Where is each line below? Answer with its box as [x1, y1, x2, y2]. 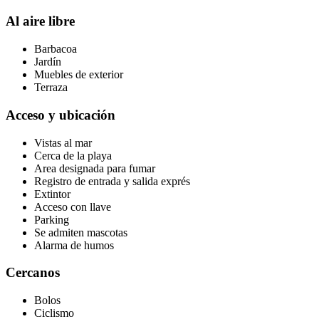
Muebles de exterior [34, 68, 123, 81]
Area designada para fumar [34, 162, 155, 174]
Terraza [34, 81, 68, 94]
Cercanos [6, 265, 60, 281]
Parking [34, 213, 69, 226]
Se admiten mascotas [34, 226, 127, 239]
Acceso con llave [34, 200, 111, 213]
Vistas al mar [34, 136, 92, 149]
